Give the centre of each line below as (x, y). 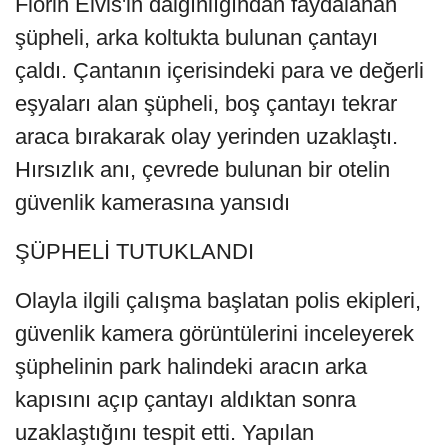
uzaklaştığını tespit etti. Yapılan (164, 433)
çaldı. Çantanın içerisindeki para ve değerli (219, 71)
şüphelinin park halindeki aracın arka (191, 367)
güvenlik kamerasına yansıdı (152, 203)
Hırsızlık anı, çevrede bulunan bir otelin (202, 170)
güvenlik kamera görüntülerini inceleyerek (214, 334)
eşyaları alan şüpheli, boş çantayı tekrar (206, 104)
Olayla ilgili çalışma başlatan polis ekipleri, (218, 301)
